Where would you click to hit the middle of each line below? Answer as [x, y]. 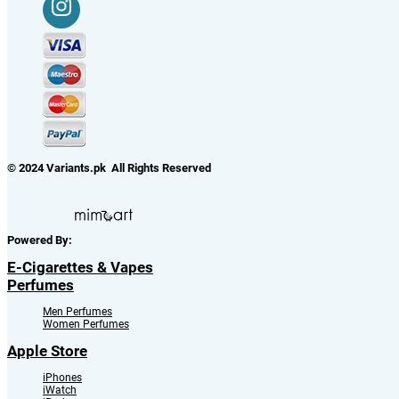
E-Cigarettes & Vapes [80, 268]
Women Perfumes [86, 325]
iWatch [60, 391]
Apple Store [47, 351]
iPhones [62, 378]
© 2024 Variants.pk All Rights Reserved [109, 168]
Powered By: [41, 240]
